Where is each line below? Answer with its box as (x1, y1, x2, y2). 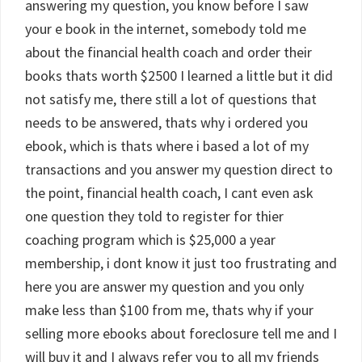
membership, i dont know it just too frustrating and (25, 254, 337, 272)
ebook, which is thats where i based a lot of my (25, 137, 309, 155)
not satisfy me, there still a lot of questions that (25, 90, 317, 108)
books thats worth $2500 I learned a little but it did (25, 66, 333, 85)
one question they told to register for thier (25, 207, 284, 225)
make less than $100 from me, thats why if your (25, 301, 314, 319)
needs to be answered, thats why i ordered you (25, 113, 308, 132)
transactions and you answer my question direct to (25, 160, 333, 179)
